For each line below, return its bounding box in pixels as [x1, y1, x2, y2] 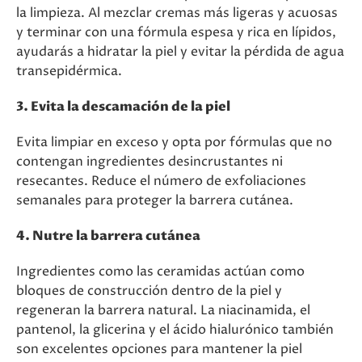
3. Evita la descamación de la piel [16, 98, 230, 116]
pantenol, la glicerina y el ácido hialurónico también [16, 321, 334, 339]
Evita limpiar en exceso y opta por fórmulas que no [16, 133, 332, 151]
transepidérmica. [16, 62, 122, 80]
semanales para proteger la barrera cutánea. [16, 192, 293, 209]
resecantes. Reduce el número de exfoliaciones [16, 172, 306, 190]
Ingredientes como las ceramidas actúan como [16, 263, 305, 280]
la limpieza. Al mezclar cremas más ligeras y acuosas [16, 4, 338, 22]
